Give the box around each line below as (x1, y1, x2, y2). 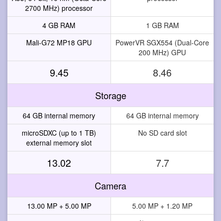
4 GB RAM (42, 20, 75, 30)
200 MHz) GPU (139, 47, 186, 57)
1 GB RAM (146, 20, 179, 30)
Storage (95, 88, 126, 102)
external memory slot (26, 137, 92, 147)
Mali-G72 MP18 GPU (26, 37, 92, 47)
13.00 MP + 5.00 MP (27, 200, 91, 211)
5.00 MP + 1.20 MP (132, 200, 192, 211)
